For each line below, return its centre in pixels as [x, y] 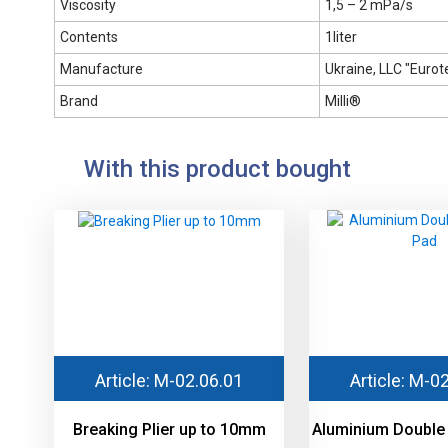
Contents [89, 37]
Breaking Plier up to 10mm [169, 430]
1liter [341, 37]
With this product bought [217, 169]
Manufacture [101, 69]
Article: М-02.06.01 [169, 381]
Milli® [343, 101]
